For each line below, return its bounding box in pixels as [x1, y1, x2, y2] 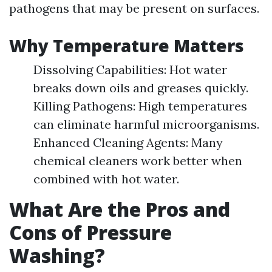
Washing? [9, 242, 105, 268]
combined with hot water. [33, 171, 179, 186]
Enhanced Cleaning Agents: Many [33, 135, 223, 150]
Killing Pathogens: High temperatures [33, 98, 247, 114]
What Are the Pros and [9, 196, 230, 222]
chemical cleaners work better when [33, 153, 242, 168]
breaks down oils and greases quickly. [33, 80, 248, 95]
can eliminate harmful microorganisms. [33, 117, 259, 132]
